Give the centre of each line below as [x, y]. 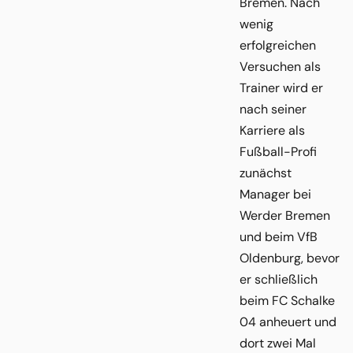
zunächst [266, 173]
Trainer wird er [281, 88]
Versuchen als [280, 67]
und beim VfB [279, 237]
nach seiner [273, 110]
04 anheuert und [288, 322]
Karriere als [272, 131]
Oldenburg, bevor [290, 258]
